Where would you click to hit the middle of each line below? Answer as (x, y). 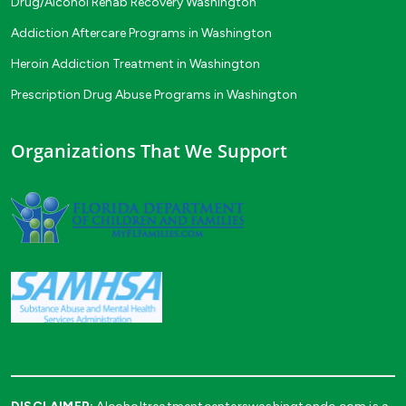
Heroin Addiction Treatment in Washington (135, 63)
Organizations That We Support (149, 150)
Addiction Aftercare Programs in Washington (141, 33)
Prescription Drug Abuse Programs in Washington (154, 94)
